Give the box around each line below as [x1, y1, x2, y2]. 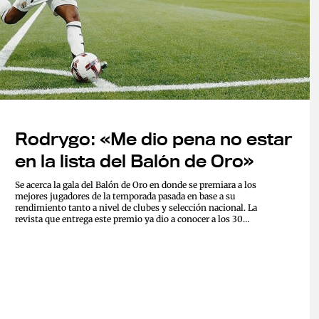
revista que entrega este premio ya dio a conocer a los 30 [15, 214, 243, 225]
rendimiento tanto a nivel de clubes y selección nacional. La [15, 202, 257, 214]
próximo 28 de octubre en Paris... [15, 236, 148, 248]
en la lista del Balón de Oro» [15, 150, 254, 172]
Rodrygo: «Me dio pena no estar [15, 128, 292, 150]
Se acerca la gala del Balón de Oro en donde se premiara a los [15, 179, 256, 191]
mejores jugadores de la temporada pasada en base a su [15, 191, 236, 202]
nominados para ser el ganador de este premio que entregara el [15, 225, 267, 236]
